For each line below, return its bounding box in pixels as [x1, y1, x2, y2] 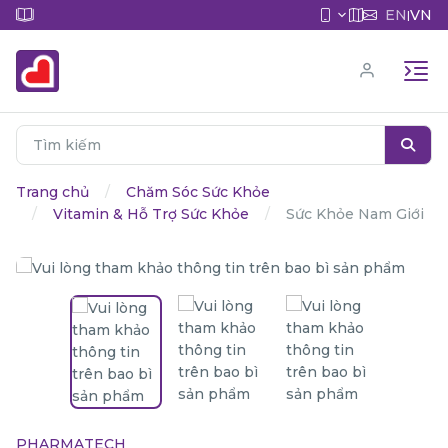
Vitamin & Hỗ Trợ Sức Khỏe [53, 205, 249, 223]
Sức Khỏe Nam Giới [286, 205, 424, 223]
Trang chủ [16, 183, 89, 201]
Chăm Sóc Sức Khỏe [126, 183, 270, 201]
